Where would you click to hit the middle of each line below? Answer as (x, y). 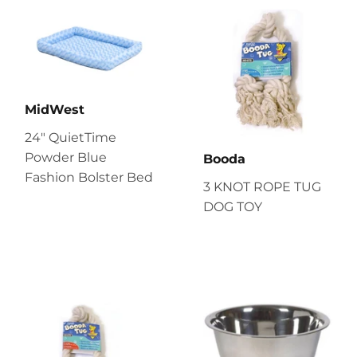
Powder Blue (66, 157)
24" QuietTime (71, 137)
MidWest (55, 109)
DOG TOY (233, 206)
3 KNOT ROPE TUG (262, 186)
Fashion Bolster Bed (89, 177)
